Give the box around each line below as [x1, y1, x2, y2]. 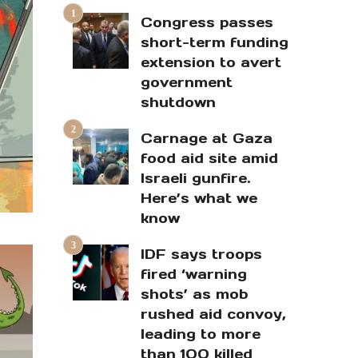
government [141, 74, 233, 92]
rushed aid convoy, [141, 305, 286, 324]
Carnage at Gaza [141, 129, 272, 148]
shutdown [141, 93, 216, 112]
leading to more [141, 325, 261, 344]
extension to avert [141, 54, 281, 72]
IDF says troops [141, 245, 262, 264]
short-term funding [141, 34, 288, 52]
